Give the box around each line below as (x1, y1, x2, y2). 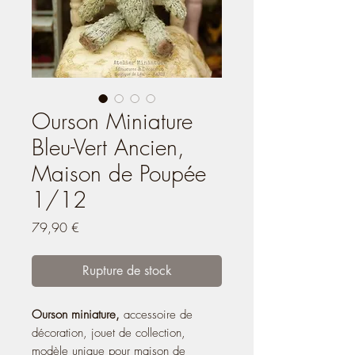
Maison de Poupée (32, 158, 206, 188)
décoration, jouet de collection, (32, 324, 185, 341)
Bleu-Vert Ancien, (32, 132, 185, 162)
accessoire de (124, 306, 193, 323)
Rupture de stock (82, 261, 172, 279)
